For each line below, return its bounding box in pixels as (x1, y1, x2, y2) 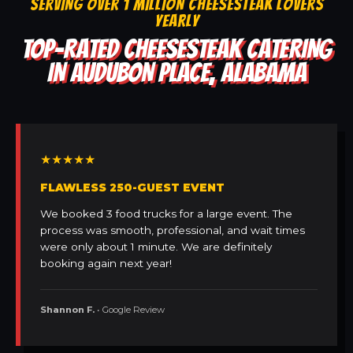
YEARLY (154, 12, 199, 31)
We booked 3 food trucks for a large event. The (40, 207, 292, 221)
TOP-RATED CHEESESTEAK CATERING (21, 35, 332, 64)
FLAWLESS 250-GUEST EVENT (40, 181, 225, 195)
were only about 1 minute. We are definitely (40, 240, 272, 254)
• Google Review (95, 304, 165, 316)
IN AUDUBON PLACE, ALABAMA (46, 58, 307, 87)
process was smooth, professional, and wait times (40, 224, 305, 237)
